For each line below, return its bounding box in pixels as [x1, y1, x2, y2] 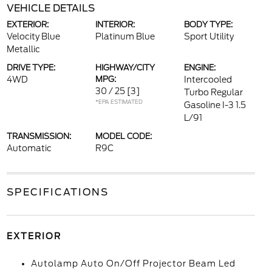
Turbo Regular [184, 87, 243, 97]
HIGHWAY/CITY [95, 63, 155, 72]
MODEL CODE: [95, 132, 152, 141]
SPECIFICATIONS [6, 186, 109, 198]
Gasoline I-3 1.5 [184, 100, 246, 110]
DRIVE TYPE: [6, 63, 55, 72]
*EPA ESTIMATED [95, 98, 143, 105]
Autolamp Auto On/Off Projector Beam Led [30, 259, 236, 268]
